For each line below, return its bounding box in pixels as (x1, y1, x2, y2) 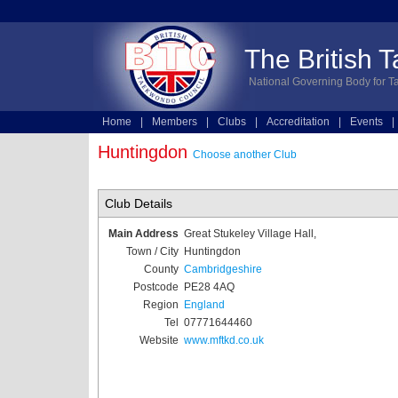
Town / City (125, 245, 179, 258)
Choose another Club (192, 148, 297, 161)
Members (151, 115, 197, 128)
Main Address (107, 227, 179, 240)
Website (139, 334, 179, 346)
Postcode (132, 281, 179, 293)
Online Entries (293, 139, 362, 152)
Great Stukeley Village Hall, (183, 227, 316, 240)
